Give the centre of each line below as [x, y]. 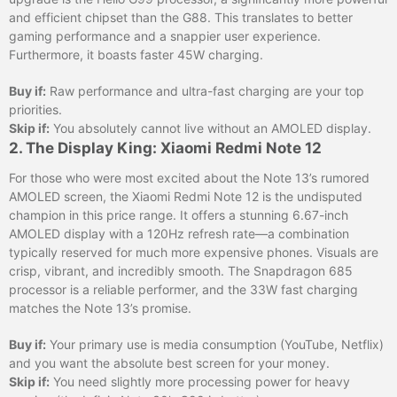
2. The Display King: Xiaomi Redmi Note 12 [165, 148]
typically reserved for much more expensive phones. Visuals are [194, 252]
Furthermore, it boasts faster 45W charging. [136, 54]
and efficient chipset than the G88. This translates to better [181, 17]
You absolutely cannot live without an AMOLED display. [210, 128]
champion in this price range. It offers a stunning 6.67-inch [179, 214]
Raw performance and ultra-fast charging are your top [205, 90]
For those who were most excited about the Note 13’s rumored [189, 177]
